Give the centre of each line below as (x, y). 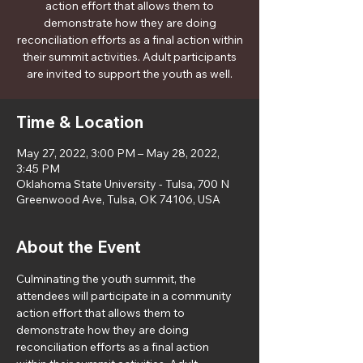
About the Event (79, 247)
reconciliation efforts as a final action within (130, 40)
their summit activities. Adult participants (130, 57)
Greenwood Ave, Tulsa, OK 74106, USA (118, 199)
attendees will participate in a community (125, 296)
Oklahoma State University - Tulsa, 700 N (123, 184)
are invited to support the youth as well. (130, 74)
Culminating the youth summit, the (107, 279)
